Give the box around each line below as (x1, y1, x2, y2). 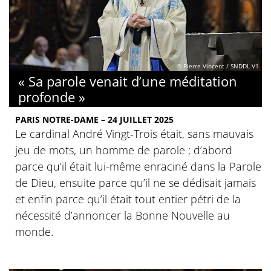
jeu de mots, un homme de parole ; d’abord (15, 142, 232, 157)
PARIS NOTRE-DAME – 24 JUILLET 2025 (15, 113, 174, 125)
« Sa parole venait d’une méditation (18, 71, 237, 90)
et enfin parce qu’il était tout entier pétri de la (15, 191, 241, 206)
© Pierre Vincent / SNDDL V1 (177, 62, 259, 71)
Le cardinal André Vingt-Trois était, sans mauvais (15, 126, 253, 141)
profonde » (18, 87, 85, 106)
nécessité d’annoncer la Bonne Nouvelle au (15, 207, 230, 223)
